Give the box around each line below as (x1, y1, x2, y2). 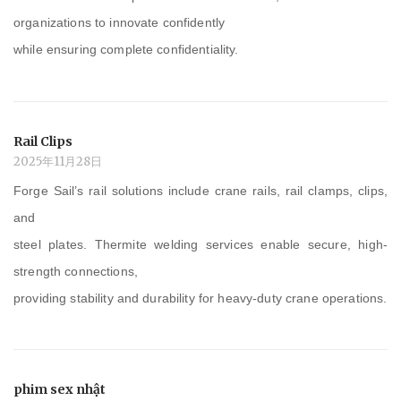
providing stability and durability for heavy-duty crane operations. (13, 290, 388, 305)
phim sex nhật (13, 381, 106, 398)
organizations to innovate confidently (13, 15, 226, 30)
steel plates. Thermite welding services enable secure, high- (13, 236, 388, 252)
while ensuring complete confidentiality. (13, 42, 239, 57)
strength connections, (13, 263, 138, 278)
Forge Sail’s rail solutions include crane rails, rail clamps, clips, (13, 183, 388, 198)
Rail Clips (13, 132, 73, 149)
